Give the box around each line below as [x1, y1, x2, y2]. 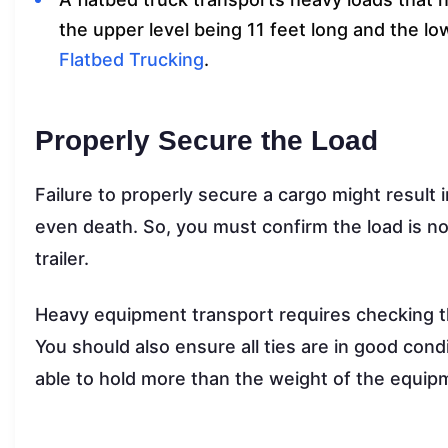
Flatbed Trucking [59, 48, 204, 70]
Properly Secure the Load [35, 124, 378, 156]
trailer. [35, 247, 89, 269]
